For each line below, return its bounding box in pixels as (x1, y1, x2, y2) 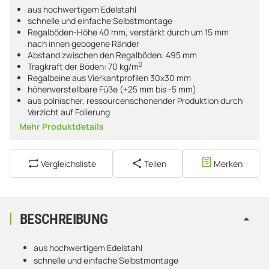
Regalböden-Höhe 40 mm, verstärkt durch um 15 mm (28, 26, 229, 38)
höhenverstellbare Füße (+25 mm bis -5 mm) (28, 83, 197, 95)
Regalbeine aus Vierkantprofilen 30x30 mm (28, 71, 192, 83)
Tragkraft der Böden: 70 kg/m (28, 60, 139, 72)
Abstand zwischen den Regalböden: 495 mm (28, 49, 198, 61)
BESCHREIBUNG (20, 210, 108, 228)
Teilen (144, 157, 166, 169)
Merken (214, 157, 243, 169)
